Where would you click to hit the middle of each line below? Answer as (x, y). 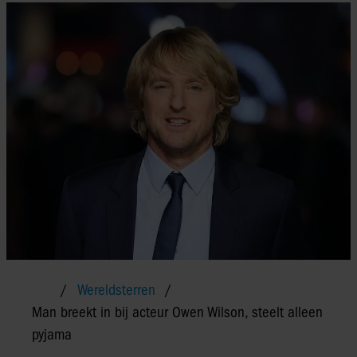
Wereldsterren (116, 290)
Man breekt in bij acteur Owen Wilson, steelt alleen (177, 312)
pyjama (52, 334)
